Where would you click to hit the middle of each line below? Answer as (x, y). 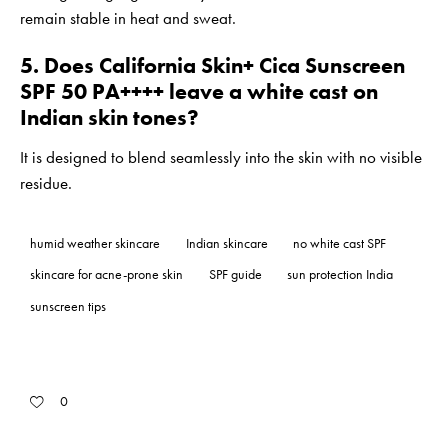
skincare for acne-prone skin (106, 274)
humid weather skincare (95, 242)
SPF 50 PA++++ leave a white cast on (199, 92)
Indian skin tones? (109, 118)
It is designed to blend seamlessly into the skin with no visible (221, 157)
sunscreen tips (68, 305)
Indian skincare (226, 242)
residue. (46, 183)
